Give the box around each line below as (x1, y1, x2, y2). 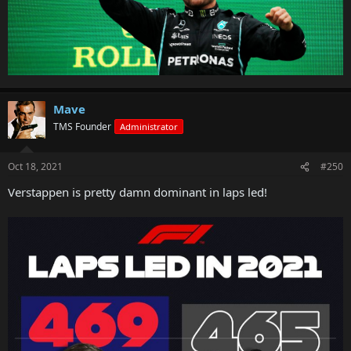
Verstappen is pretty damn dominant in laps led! (8, 184, 267, 201)
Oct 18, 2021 (8, 160, 63, 174)
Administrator (120, 120, 178, 132)
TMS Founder (53, 119, 111, 133)
